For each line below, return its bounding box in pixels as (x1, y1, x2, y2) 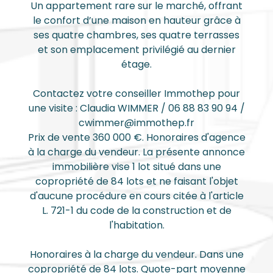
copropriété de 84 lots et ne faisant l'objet (35, 174, 238, 188)
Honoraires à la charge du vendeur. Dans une (29, 247, 244, 261)
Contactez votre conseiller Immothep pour (33, 87, 240, 101)
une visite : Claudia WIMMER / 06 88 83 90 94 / (28, 101, 245, 115)
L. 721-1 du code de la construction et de (41, 204, 232, 218)
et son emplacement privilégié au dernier (37, 43, 236, 57)
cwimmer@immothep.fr (79, 116, 194, 130)
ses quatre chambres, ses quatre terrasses (34, 28, 239, 42)
